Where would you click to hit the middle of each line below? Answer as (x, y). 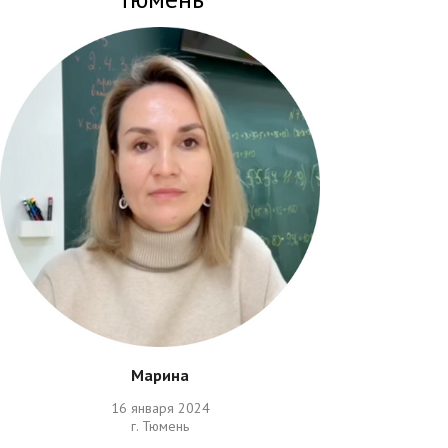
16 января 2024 (160, 408)
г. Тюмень (160, 426)
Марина (160, 375)
